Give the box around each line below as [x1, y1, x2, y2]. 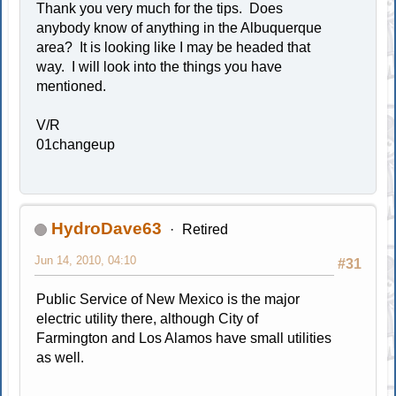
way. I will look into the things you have [36, 59, 283, 75]
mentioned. [36, 79, 107, 95]
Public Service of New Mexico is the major [36, 292, 301, 308]
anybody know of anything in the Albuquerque [36, 20, 323, 36]
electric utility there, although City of [36, 311, 259, 327]
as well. [36, 350, 85, 366]
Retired [181, 222, 228, 238]
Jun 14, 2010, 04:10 [34, 254, 137, 268]
